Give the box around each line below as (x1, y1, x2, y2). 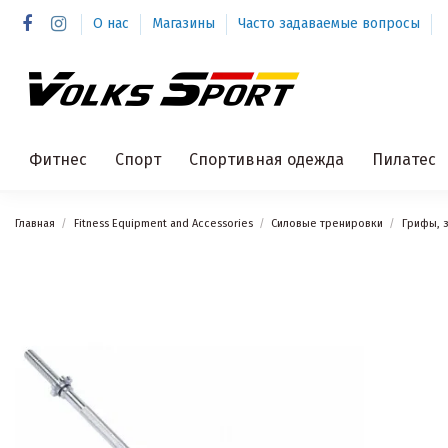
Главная (15, 217, 55, 231)
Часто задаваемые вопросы (237, 15, 420, 32)
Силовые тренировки (271, 217, 384, 231)
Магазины (151, 15, 219, 32)
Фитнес (29, 149, 87, 169)
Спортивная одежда (189, 149, 344, 169)
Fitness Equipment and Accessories (73, 217, 253, 231)
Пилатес (372, 149, 436, 169)
